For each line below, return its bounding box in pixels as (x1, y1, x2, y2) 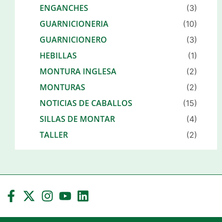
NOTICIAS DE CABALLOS (40, 98, 132, 109)
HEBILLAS (40, 50, 77, 61)
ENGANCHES (40, 2, 88, 14)
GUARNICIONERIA (40, 18, 109, 30)
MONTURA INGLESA (40, 66, 116, 77)
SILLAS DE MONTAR (40, 113, 115, 125)
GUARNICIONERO (40, 34, 107, 46)
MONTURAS (40, 82, 85, 93)
